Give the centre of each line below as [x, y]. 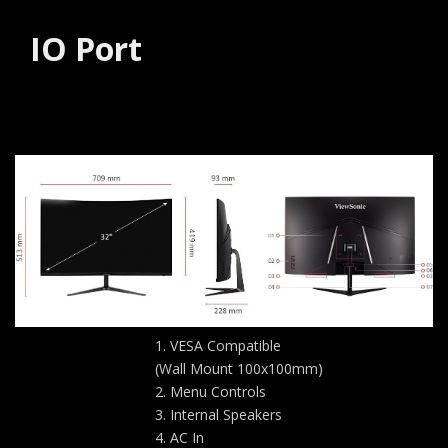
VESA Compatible [225, 345]
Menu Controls [218, 391]
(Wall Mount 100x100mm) [239, 368]
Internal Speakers [226, 414]
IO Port [86, 48]
